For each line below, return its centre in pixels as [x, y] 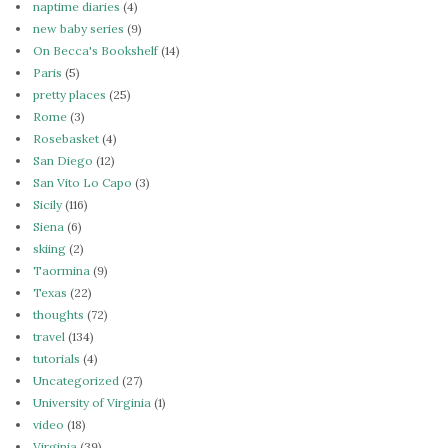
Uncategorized [76, 380]
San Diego [63, 160]
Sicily [47, 204]
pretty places [69, 94]
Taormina [61, 270]
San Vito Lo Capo [82, 182]
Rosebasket [66, 138]
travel [49, 336]
